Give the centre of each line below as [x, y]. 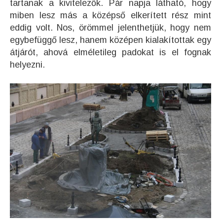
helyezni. [27, 65]
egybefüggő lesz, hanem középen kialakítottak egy [110, 40]
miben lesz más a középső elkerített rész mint [110, 16]
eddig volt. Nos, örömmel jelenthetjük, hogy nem [110, 28]
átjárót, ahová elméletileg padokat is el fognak [110, 53]
